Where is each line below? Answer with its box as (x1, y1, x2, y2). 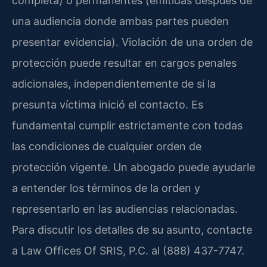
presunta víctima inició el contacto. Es (12, 98, 203, 111)
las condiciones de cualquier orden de (12, 139, 201, 153)
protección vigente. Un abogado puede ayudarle (12, 160, 255, 173)
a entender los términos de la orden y (12, 181, 200, 194)
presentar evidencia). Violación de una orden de (12, 35, 253, 48)
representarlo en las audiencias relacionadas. (12, 202, 238, 215)
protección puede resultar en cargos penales (12, 56, 237, 69)
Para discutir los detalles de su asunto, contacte (12, 223, 252, 236)
